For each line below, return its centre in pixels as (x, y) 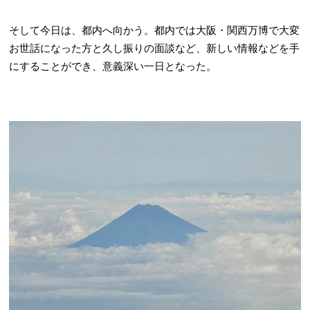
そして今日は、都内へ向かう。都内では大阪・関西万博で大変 (155, 30)
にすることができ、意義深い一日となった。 (113, 66)
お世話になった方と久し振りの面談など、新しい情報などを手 (155, 48)
